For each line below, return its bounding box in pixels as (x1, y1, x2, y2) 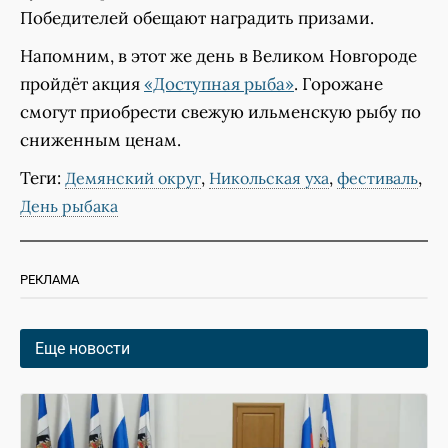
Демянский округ (65, 168, 201, 189)
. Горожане (294, 73, 383, 96)
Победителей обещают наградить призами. (20, 7, 374, 30)
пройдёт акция (20, 73, 144, 96)
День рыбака (20, 196, 118, 217)
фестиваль (337, 168, 418, 189)
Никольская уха (209, 168, 329, 189)
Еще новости (35, 339, 130, 359)
